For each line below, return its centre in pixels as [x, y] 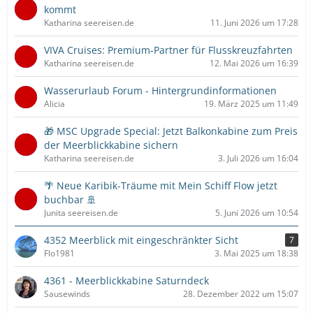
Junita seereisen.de [81, 213]
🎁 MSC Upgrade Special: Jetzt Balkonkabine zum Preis [171, 131]
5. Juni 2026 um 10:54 [257, 213]
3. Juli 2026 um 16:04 [258, 158]
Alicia [54, 104]
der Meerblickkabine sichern [111, 145]
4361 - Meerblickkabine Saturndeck [126, 281]
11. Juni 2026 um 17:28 [254, 23]
